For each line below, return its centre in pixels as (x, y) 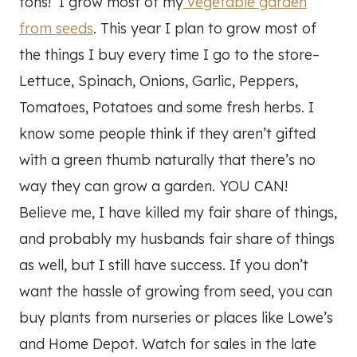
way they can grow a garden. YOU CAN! (153, 186)
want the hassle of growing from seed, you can (176, 292)
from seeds (56, 29)
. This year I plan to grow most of (205, 29)
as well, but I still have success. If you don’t (164, 265)
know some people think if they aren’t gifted (167, 134)
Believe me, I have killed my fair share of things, (178, 213)
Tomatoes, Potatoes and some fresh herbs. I (167, 108)
